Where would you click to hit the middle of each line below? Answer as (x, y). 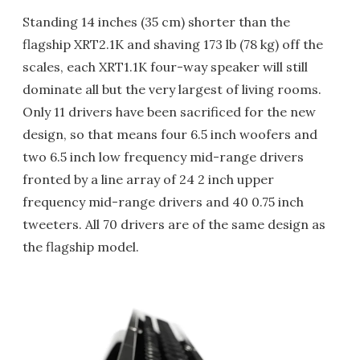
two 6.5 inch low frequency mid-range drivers (163, 157)
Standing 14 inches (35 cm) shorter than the (156, 22)
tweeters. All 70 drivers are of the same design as (174, 224)
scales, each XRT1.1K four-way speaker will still (165, 67)
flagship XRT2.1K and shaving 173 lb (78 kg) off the (173, 44)
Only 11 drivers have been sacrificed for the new (169, 112)
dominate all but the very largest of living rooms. (172, 89)
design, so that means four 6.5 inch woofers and (170, 134)
